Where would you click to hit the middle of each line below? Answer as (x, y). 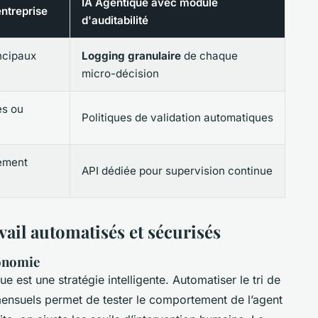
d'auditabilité (115, 21)
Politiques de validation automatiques (177, 118)
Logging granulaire (131, 56)
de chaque (209, 56)
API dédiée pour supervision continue (177, 171)
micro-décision (120, 74)
